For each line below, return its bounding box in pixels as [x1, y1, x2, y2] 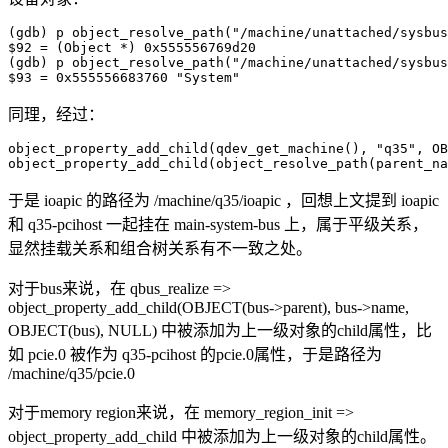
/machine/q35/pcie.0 [8, 364, 135, 382]
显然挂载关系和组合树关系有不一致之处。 [8, 239, 312, 257]
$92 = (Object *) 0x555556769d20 [8, 39, 256, 55]
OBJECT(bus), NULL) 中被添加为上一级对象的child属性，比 [8, 321, 432, 339]
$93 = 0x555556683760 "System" [8, 69, 240, 85]
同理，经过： [8, 105, 104, 123]
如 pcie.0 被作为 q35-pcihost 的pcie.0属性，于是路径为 [8, 345, 382, 363]
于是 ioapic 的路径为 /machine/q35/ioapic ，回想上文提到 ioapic [8, 191, 439, 209]
